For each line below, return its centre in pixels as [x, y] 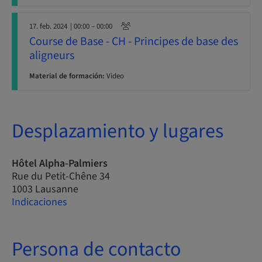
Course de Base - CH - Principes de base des [134, 42]
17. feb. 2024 [48, 26]
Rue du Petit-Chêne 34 [61, 176]
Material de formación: [67, 76]
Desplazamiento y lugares [118, 131]
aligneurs [52, 56]
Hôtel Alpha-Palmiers [60, 163]
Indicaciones [39, 202]
